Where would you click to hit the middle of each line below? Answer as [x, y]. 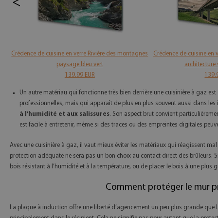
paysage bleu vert [80, 64]
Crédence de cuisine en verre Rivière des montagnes [80, 54]
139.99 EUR [80, 75]
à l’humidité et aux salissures [64, 114]
